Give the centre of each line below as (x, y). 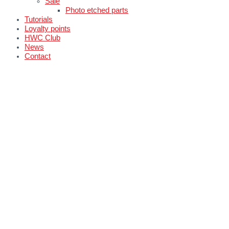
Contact (38, 56)
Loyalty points (48, 29)
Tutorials (39, 20)
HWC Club (42, 38)
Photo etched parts (97, 10)
